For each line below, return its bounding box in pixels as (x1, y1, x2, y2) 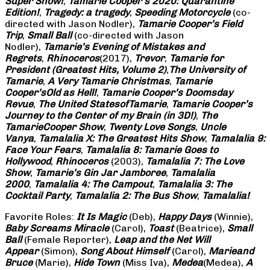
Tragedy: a (44, 6, 94, 18)
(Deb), (127, 210, 158, 222)
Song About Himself (80, 245, 169, 257)
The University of (169, 63, 246, 75)
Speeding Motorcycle (134, 6, 230, 18)
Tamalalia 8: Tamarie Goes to (86, 143, 218, 155)
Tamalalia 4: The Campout (34, 178, 152, 190)
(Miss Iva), (120, 256, 172, 268)
